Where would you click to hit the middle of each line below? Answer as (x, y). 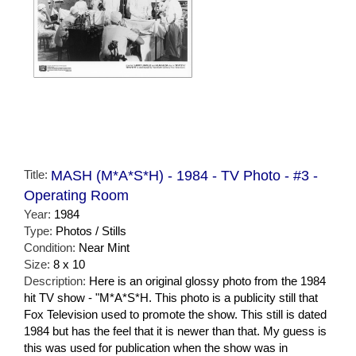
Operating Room (76, 196)
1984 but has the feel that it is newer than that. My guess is (175, 331)
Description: (56, 281)
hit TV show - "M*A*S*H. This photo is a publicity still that (171, 298)
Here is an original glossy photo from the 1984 (207, 281)
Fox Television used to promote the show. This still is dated (175, 315)
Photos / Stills (91, 231)
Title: (37, 175)
